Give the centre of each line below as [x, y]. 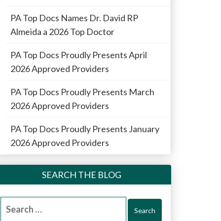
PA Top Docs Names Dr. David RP [74, 18]
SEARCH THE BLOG [82, 175]
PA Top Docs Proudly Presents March [82, 92]
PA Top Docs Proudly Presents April [79, 55]
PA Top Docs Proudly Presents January [85, 129]
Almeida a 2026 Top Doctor [62, 32]
